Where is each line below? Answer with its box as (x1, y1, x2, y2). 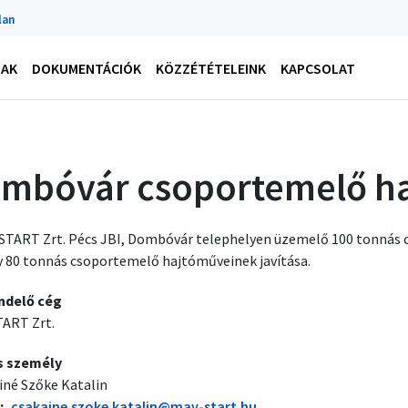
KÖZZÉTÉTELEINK (156, 58, 266, 77)
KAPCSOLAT (280, 58, 355, 77)
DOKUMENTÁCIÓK (32, 58, 141, 77)
